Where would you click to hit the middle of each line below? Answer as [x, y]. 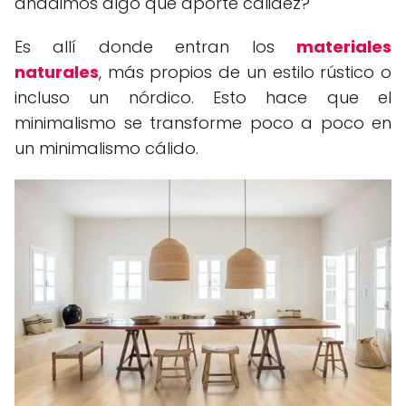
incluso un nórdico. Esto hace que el [203, 98]
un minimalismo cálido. [106, 149]
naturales [57, 72]
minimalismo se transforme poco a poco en [203, 123]
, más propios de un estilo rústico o [245, 72]
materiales [344, 47]
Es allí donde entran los [155, 47]
